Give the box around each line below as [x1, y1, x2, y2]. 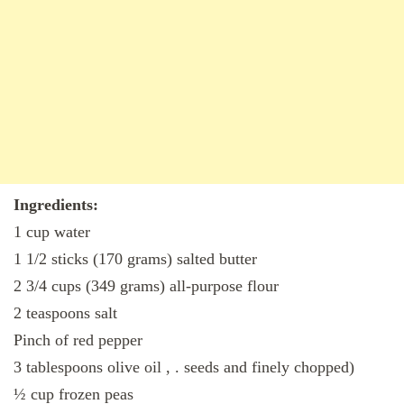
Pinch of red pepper [14, 331, 142, 350]
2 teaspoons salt [14, 304, 117, 323]
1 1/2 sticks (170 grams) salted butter [14, 250, 257, 269]
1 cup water [14, 223, 90, 242]
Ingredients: [14, 196, 98, 215]
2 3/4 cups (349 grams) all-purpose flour [14, 277, 279, 296]
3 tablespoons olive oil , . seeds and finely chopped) [14, 358, 354, 377]
